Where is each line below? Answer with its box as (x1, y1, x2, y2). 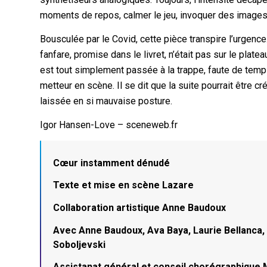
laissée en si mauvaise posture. (40, 95, 173, 107)
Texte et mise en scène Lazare (53, 179, 194, 191)
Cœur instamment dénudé (53, 157, 170, 169)
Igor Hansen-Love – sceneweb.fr (40, 119, 178, 131)
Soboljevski (53, 238, 106, 250)
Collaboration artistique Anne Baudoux (53, 201, 226, 213)
